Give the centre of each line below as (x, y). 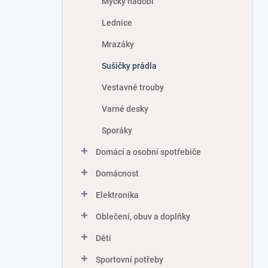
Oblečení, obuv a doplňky (143, 217)
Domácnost (117, 174)
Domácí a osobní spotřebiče (148, 152)
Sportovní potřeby (130, 260)
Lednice (117, 23)
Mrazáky (118, 45)
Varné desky (125, 109)
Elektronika (117, 195)
